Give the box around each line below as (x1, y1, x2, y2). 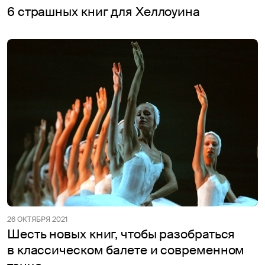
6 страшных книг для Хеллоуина (7, 4, 200, 21)
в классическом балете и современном (7, 241, 245, 258)
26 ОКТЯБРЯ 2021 (7, 214, 67, 224)
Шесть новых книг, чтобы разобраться (7, 225, 235, 243)
